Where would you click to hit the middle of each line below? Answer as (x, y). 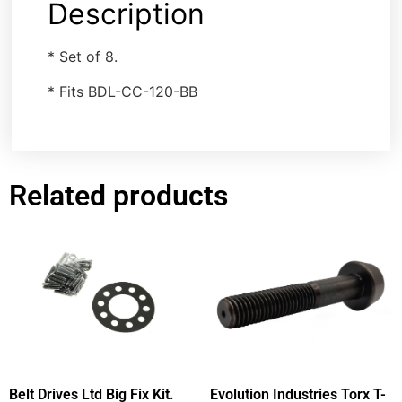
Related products (118, 196)
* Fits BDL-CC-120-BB (123, 91)
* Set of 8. (83, 57)
